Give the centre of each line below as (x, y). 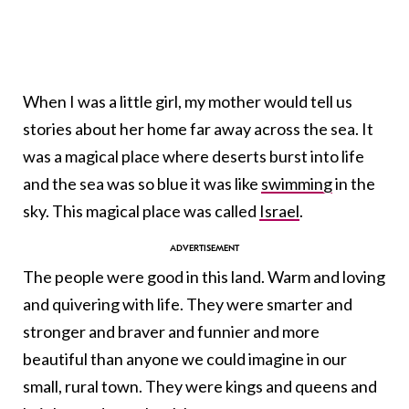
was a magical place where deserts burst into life (194, 157)
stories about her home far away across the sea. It (198, 129)
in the (354, 184)
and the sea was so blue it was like (142, 184)
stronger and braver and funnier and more (171, 332)
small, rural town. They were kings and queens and (200, 387)
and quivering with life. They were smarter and (188, 304)
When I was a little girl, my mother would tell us (188, 102)
